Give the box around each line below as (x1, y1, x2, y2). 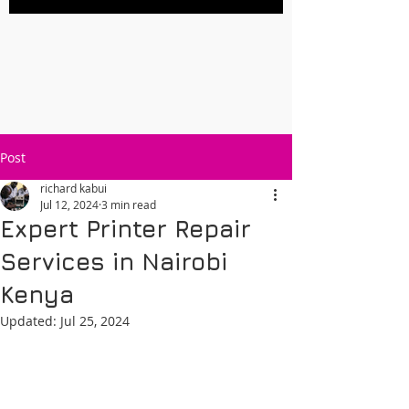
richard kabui (40, 181, 107, 195)
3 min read (101, 197, 156, 212)
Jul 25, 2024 (60, 312, 130, 330)
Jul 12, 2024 (40, 197, 99, 212)
